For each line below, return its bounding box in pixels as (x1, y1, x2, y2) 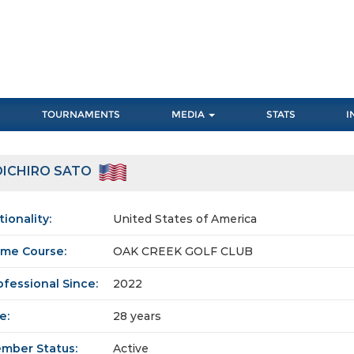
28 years (113, 309, 161, 324)
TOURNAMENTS (42, 108, 121, 121)
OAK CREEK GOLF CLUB (113, 244, 253, 259)
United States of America (113, 212, 257, 227)
